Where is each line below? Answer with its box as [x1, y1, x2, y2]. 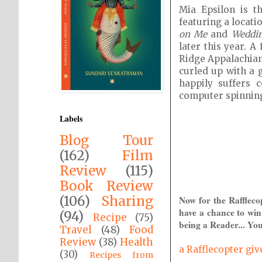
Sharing [101, 193, 153, 209]
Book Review [60, 178, 153, 194]
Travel [60, 223, 92, 236]
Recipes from [89, 250, 153, 260]
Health [120, 236, 153, 249]
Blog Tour [60, 132, 153, 149]
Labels [60, 112, 82, 125]
